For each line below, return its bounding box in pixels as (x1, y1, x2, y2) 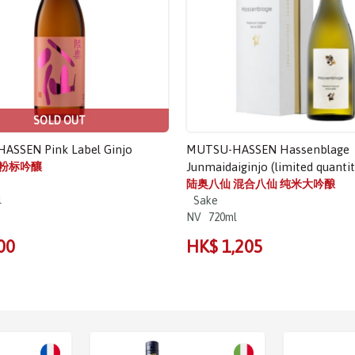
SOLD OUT (33, 114, 86, 128)
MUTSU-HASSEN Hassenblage (186, 143, 349, 157)
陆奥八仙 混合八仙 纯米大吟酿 (186, 177, 335, 191)
